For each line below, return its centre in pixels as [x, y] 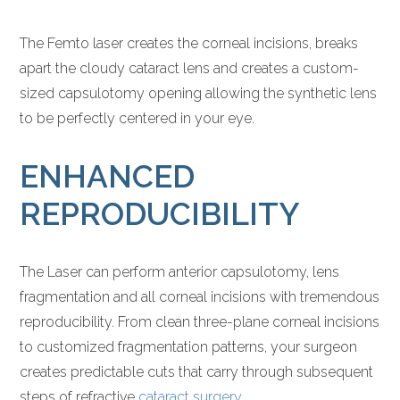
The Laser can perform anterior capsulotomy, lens [180, 271]
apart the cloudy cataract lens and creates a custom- [190, 68]
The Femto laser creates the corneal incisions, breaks [189, 43]
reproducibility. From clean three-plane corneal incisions [200, 321]
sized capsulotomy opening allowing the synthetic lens [199, 93]
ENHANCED [108, 176]
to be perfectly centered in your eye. [137, 118]
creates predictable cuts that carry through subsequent [197, 371]
